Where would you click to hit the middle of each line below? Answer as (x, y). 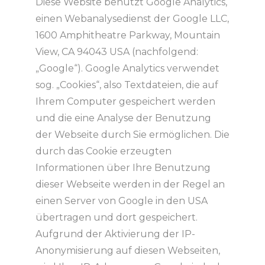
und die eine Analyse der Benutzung (123, 118)
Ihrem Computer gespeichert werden (125, 102)
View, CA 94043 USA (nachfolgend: (117, 52)
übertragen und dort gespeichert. (116, 218)
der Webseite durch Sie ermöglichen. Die (132, 135)
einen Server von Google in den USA (121, 201)
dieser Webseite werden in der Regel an (130, 185)
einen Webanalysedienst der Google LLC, (132, 19)
